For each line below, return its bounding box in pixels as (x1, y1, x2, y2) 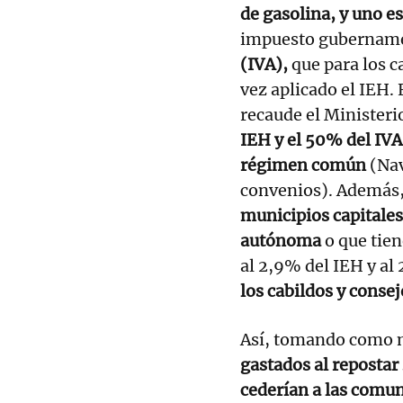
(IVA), (240, 53, 288, 75)
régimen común (240, 154, 366, 175)
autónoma (240, 229, 321, 251)
